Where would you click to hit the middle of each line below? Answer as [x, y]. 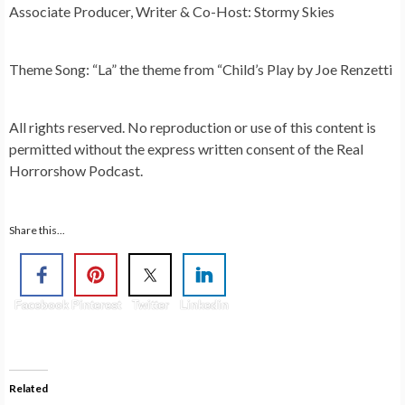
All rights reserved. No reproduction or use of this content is [193, 127]
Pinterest [96, 305]
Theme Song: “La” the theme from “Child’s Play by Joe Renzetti [201, 69]
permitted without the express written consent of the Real [186, 148]
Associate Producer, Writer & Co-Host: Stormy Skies [172, 11]
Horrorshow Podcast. [76, 170]
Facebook [42, 305]
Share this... [37, 230]
